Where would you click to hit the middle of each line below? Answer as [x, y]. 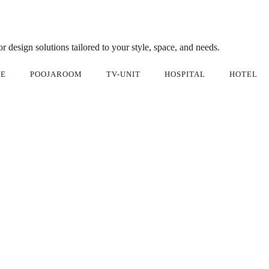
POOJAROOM [56, 74]
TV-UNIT [123, 74]
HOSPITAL [185, 74]
